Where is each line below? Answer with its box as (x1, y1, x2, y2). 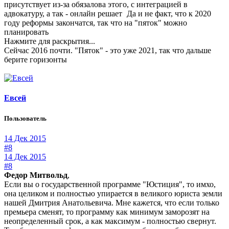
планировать (4, 28, 51, 37)
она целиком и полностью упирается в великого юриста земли (4, 189, 222, 198)
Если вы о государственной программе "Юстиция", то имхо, (4, 179, 216, 189)
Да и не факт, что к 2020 (125, 9, 211, 18)
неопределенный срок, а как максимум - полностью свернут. (4, 216, 216, 225)
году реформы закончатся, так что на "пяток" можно (4, 18, 187, 28)
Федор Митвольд (4, 170, 67, 179)
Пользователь (4, 114, 47, 122)
